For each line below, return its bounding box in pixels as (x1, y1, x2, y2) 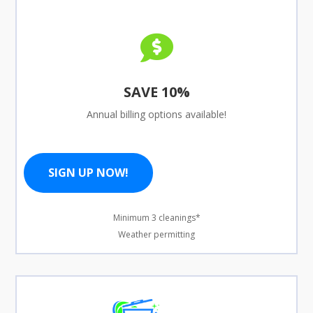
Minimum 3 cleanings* (112, 211, 201, 224)
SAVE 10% (123, 82, 190, 101)
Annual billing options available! (87, 107, 226, 121)
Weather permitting (118, 228, 195, 240)
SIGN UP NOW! (48, 164, 129, 180)
